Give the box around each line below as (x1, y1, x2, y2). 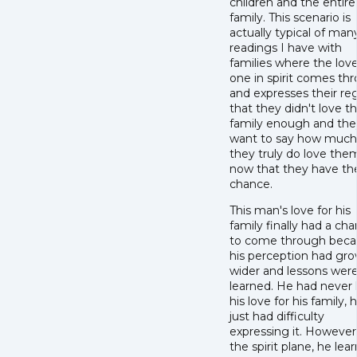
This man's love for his (229, 203, 351, 218)
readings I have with (229, 41, 342, 56)
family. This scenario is (229, 10, 351, 25)
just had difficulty (229, 309, 324, 324)
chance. (229, 177, 273, 192)
